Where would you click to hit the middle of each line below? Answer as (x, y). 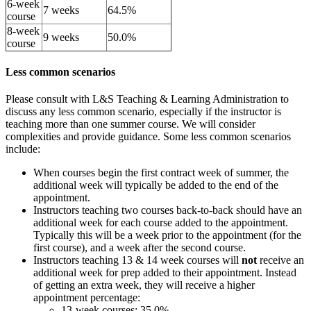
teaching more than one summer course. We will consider (131, 124)
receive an (280, 260)
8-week (23, 31)
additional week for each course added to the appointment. (161, 223)
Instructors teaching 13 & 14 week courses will (137, 260)
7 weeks (61, 10)
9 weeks (61, 37)
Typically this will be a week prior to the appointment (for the (167, 235)
